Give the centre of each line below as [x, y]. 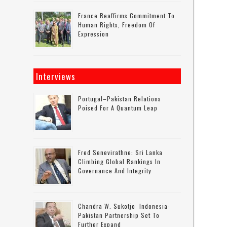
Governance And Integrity [115, 171]
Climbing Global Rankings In [120, 161]
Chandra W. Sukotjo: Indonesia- [124, 206]
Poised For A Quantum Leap [118, 108]
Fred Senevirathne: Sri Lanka [121, 152]
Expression [94, 34]
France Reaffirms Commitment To [127, 15]
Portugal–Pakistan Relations [120, 99]
